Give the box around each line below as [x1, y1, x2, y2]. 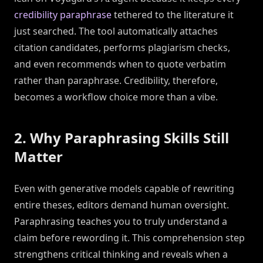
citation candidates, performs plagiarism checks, [14, 41, 230, 55]
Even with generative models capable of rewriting [14, 182, 234, 195]
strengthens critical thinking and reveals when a [14, 248, 228, 261]
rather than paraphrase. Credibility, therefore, [14, 74, 218, 87]
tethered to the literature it [112, 8, 234, 22]
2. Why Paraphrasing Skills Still [14, 128, 229, 148]
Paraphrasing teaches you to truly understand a [14, 215, 227, 228]
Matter [14, 147, 63, 167]
